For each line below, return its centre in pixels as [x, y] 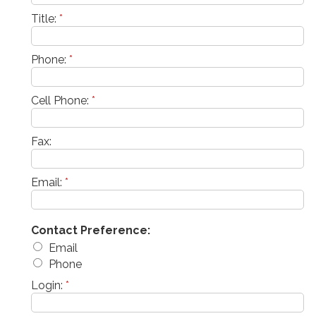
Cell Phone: [61, 100]
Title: [45, 18]
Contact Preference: [91, 230]
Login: [48, 285]
